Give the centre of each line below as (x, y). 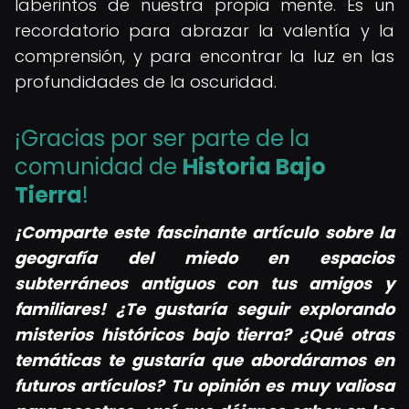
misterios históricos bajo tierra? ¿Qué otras (204, 335)
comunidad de (99, 167)
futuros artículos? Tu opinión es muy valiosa (204, 386)
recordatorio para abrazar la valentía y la (204, 31)
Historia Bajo (254, 167)
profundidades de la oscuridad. (146, 82)
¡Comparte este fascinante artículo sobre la (204, 232)
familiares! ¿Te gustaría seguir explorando (204, 309)
